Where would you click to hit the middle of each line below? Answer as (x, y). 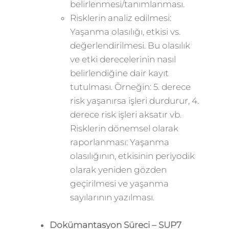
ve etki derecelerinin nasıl (123, 59)
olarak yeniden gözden (118, 170)
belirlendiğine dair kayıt (119, 73)
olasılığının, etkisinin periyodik (132, 156)
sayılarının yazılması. (112, 197)
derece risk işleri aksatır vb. (125, 114)
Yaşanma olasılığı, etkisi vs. (125, 32)
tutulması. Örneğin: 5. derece (130, 87)
